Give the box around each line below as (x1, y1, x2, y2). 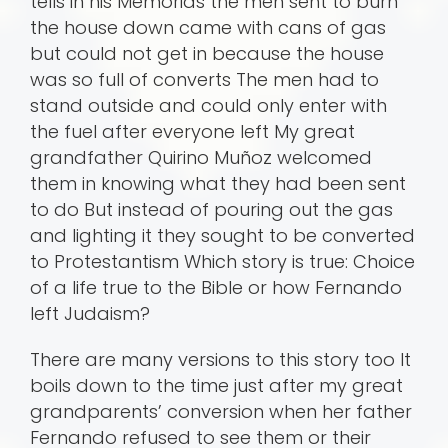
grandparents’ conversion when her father (30, 399, 412, 425)
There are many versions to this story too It (30, 347, 411, 373)
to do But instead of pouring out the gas (30, 197, 393, 223)
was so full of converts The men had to (30, 67, 379, 93)
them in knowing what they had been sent (30, 171, 406, 197)
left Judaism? (30, 301, 150, 327)
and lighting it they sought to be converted (30, 223, 415, 249)
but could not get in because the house (30, 41, 384, 67)
